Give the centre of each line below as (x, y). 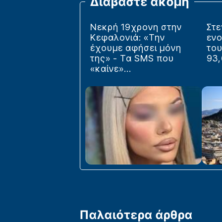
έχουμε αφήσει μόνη (136, 48)
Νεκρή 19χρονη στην (136, 27)
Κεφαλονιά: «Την (127, 38)
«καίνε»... (111, 69)
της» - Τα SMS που (132, 58)
